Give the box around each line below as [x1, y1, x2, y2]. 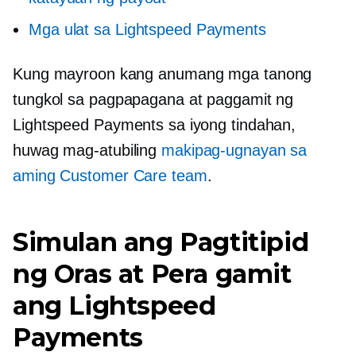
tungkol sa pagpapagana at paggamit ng [13, 90, 294, 108]
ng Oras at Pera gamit [13, 257, 292, 289]
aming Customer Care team [13, 166, 207, 184]
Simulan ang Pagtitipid [13, 226, 309, 257]
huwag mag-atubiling [13, 141, 161, 159]
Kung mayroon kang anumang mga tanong [13, 64, 312, 83]
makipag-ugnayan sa [161, 141, 308, 159]
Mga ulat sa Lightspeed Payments [29, 20, 266, 38]
